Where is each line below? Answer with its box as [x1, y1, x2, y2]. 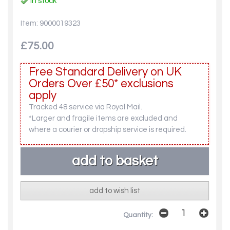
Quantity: [123, 212, 153, 219]
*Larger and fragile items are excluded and [29, 114, 178, 122]
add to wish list [89, 187, 140, 195]
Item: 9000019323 [21, 20, 81, 27]
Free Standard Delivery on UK [29, 66, 182, 78]
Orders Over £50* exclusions [29, 78, 174, 90]
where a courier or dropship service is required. [29, 126, 186, 133]
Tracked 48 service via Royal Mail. [29, 103, 142, 111]
